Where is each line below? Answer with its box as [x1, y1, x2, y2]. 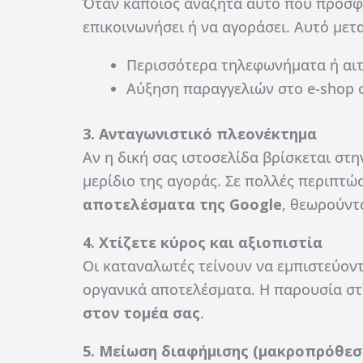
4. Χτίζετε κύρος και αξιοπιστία [83, 232, 322, 252]
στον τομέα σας [83, 302, 200, 322]
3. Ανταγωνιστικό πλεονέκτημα [83, 123, 317, 143]
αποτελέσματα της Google [83, 194, 282, 214]
